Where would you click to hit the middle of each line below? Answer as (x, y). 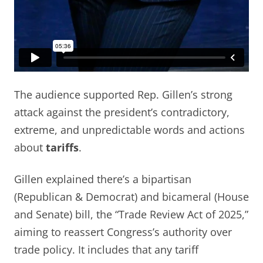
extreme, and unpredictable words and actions (129, 130)
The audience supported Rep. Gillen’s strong (123, 95)
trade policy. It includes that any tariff (106, 250)
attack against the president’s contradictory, (122, 112)
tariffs (62, 148)
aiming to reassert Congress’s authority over (123, 232)
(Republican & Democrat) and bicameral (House (131, 197)
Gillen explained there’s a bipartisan (103, 179)
